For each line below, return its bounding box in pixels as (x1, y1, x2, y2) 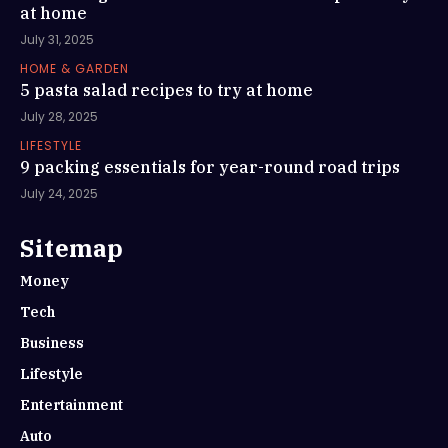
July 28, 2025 (20, 107, 98, 125)
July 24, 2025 (20, 184, 98, 202)
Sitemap (20, 231, 124, 264)
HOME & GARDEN (20, 59, 129, 77)
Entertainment (20, 395, 123, 414)
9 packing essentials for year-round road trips (20, 156, 400, 177)
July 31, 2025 (20, 30, 94, 48)
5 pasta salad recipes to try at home (20, 79, 313, 100)
